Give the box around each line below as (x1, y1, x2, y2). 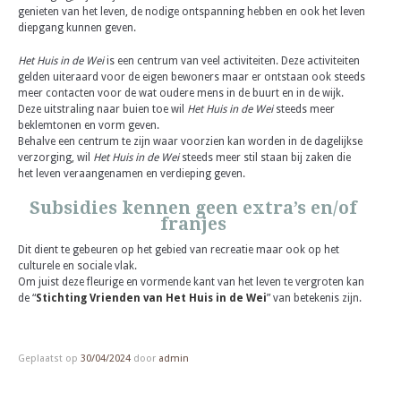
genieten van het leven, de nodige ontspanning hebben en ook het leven (18, 5, 365, 18)
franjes (159, 213, 226, 235)
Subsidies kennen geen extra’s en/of (29, 197, 357, 218)
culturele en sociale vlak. (18, 259, 137, 272)
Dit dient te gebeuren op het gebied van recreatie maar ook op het (18, 243, 339, 256)
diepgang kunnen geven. (18, 21, 136, 34)
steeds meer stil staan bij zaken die (179, 151, 351, 165)
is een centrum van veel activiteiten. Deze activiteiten (104, 55, 360, 68)
